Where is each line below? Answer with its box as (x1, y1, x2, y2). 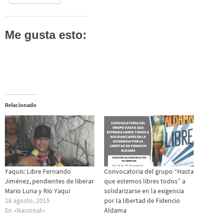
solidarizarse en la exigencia (104, 186, 184, 196)
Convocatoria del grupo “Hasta (104, 167, 194, 176)
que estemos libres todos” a (104, 177, 185, 186)
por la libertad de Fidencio (104, 196, 180, 205)
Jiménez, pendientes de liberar (5, 177, 94, 186)
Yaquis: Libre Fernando (5, 167, 71, 176)
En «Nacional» (5, 206, 45, 215)
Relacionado (5, 101, 36, 109)
